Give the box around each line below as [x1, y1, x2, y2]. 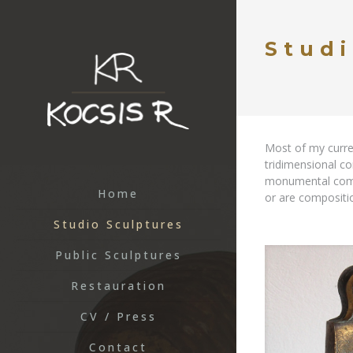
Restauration [70, 278, 166, 293]
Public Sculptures [54, 247, 182, 262]
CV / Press [80, 309, 157, 324]
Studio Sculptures [53, 217, 184, 232]
